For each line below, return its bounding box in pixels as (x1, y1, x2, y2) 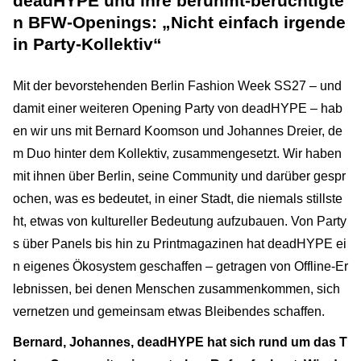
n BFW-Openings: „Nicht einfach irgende (13, 12, 346, 31)
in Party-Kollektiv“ (13, 34, 162, 53)
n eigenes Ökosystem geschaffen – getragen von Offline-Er (13, 259, 348, 273)
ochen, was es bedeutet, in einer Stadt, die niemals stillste (13, 191, 342, 205)
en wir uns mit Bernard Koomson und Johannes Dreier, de (13, 123, 342, 138)
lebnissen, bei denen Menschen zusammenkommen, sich (13, 281, 340, 296)
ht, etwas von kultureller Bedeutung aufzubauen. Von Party (13, 214, 346, 228)
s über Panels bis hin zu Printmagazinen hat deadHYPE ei (13, 236, 346, 251)
